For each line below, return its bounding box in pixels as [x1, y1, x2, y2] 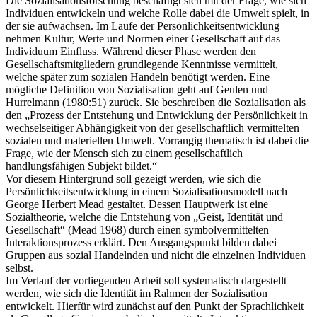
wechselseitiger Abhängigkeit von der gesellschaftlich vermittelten [6, 121, 299, 134]
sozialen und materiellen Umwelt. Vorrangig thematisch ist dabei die [6, 134, 309, 146]
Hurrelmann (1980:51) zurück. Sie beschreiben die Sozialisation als [6, 96, 306, 108]
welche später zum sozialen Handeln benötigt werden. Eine [6, 70, 270, 83]
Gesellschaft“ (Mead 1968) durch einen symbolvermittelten [6, 223, 269, 236]
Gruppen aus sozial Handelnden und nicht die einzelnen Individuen [6, 248, 306, 261]
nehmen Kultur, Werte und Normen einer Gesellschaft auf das [6, 32, 280, 45]
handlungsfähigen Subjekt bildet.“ [6, 159, 157, 172]
